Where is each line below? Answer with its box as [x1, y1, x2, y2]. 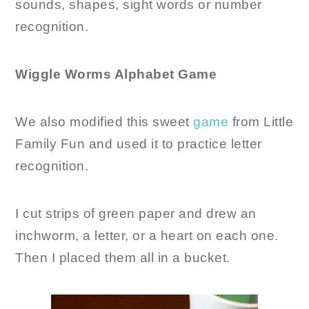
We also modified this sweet [15, 114, 194, 130]
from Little [228, 114, 294, 130]
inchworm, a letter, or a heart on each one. [15, 228, 279, 243]
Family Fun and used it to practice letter [15, 137, 262, 152]
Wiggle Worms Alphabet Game [15, 67, 217, 82]
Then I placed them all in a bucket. [15, 250, 230, 266]
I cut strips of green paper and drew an [15, 206, 257, 221]
